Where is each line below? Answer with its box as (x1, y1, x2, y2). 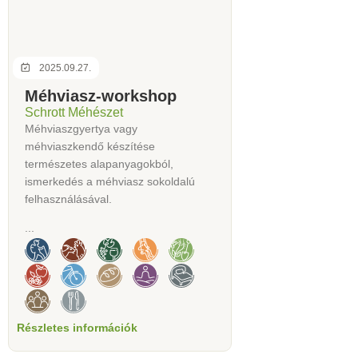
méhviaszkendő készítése (25, 140, 155, 153)
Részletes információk (17, 321, 137, 335)
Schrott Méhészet (25, 105, 123, 120)
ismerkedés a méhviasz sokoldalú (25, 175, 195, 189)
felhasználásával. (25, 193, 112, 206)
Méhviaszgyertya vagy (25, 122, 137, 136)
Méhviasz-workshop (25, 87, 177, 105)
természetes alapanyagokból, (25, 157, 173, 171)
